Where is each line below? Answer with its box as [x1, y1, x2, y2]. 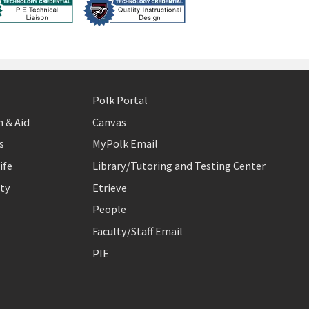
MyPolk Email [92, 137, 158, 151]
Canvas [92, 114, 126, 129]
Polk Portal [92, 93, 148, 108]
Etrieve [92, 180, 127, 195]
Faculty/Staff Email [92, 224, 183, 239]
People [92, 202, 126, 217]
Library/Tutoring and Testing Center [92, 159, 266, 173]
